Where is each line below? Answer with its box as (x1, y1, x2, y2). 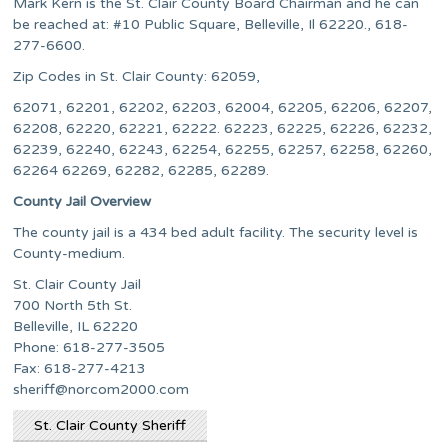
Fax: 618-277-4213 (13, 360, 147, 378)
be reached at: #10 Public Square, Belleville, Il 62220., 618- (13, 16, 409, 34)
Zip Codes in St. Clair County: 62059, (13, 68, 261, 86)
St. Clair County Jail (13, 276, 142, 294)
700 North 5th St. (13, 297, 133, 315)
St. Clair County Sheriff (34, 417, 187, 435)
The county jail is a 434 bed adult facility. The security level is (13, 224, 419, 242)
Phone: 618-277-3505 (13, 339, 166, 357)
